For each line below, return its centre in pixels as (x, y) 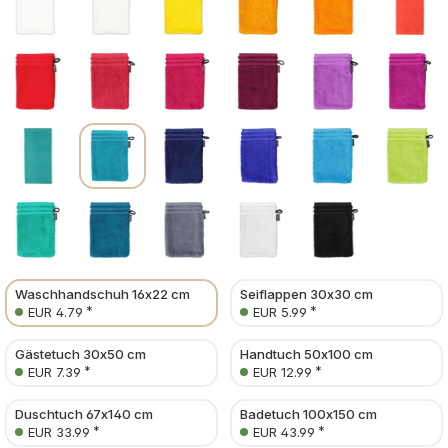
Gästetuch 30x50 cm (80, 354)
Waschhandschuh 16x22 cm (102, 294)
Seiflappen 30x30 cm (306, 294)
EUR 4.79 (55, 312)
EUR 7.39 (54, 372)
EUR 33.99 (59, 432)
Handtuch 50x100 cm (306, 354)
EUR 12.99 (282, 372)
